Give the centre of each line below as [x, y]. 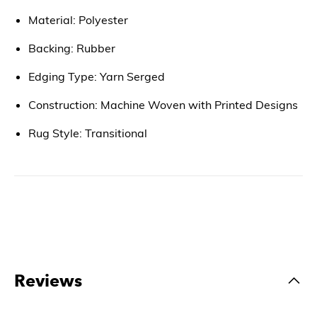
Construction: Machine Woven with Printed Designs [163, 104]
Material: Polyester [78, 19]
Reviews [48, 280]
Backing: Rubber [72, 48]
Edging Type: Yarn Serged [97, 76]
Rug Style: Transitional [88, 133]
